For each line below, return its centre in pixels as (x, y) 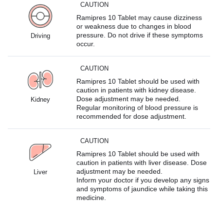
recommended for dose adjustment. (132, 116)
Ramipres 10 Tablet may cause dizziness (139, 17)
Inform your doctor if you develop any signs (143, 180)
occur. (86, 44)
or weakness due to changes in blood (134, 26)
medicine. (91, 197)
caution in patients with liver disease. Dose (142, 162)
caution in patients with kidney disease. (136, 90)
